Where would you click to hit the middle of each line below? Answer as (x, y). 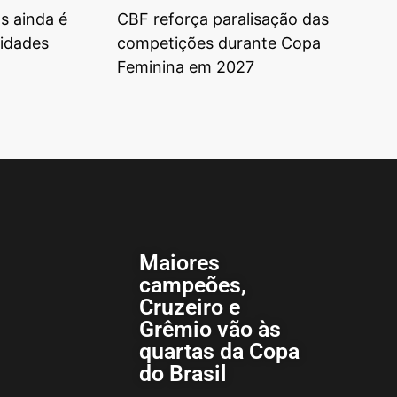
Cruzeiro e (189, 307)
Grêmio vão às (210, 330)
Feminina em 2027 (186, 67)
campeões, (192, 285)
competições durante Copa (219, 43)
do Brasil (183, 374)
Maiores (179, 263)
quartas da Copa (219, 352)
